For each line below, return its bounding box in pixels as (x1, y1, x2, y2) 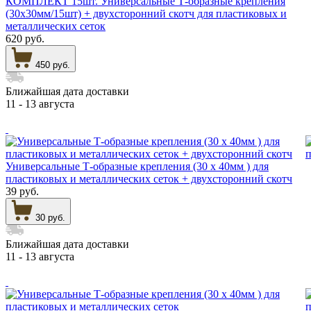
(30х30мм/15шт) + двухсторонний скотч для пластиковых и (6, 7, 287, 19)
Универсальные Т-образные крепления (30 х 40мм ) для (6, 160, 269, 172)
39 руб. (6, 185, 39, 197)
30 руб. (35, 212, 65, 223)
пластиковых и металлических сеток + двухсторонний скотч (6, 172, 292, 185)
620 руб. (6, 32, 44, 44)
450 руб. (35, 59, 70, 70)
